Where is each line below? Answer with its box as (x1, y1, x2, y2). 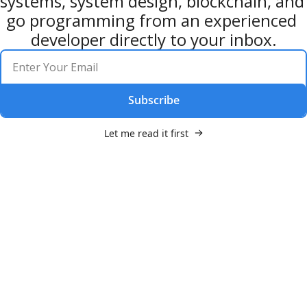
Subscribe (127, 93, 180, 108)
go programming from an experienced (6, 9, 297, 32)
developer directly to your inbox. (30, 28, 277, 51)
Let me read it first (103, 127, 188, 140)
